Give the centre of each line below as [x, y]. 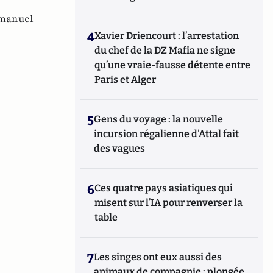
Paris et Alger [126, 80]
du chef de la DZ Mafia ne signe [165, 50]
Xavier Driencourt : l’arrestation [167, 36]
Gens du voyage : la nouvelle [159, 119]
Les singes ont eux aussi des [158, 257]
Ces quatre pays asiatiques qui [164, 188]
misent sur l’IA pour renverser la [169, 203]
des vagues [120, 148]
